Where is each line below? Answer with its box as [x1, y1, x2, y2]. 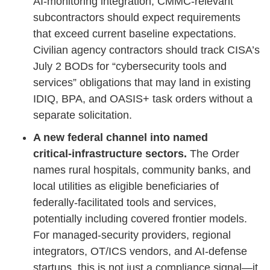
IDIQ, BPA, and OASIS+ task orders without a [33, 92, 253, 105]
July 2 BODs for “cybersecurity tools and [33, 60, 227, 72]
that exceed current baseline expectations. [33, 27, 236, 40]
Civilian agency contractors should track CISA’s [33, 43, 260, 56]
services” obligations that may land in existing [33, 76, 251, 89]
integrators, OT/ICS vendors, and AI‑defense [33, 245, 247, 257]
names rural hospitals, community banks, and [33, 163, 251, 176]
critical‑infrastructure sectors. [33, 147, 190, 160]
